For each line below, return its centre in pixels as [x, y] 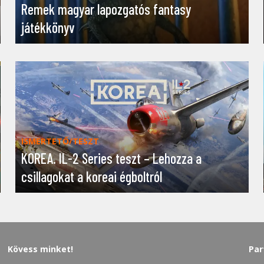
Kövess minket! [41, 249]
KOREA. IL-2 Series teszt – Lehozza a [111, 158]
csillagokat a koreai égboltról [91, 176]
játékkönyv [48, 27]
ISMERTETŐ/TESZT [60, 141]
